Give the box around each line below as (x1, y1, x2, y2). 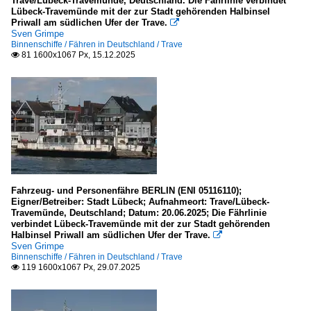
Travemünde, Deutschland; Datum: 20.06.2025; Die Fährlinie (11, 208, 267, 218)
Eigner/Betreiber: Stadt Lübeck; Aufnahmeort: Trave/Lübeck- (11, 196, 269, 207)
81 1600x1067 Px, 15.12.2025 (19, 50, 135, 60)
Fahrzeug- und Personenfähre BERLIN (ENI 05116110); (11, 185, 242, 196)
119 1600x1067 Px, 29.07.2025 (19, 262, 140, 272)
